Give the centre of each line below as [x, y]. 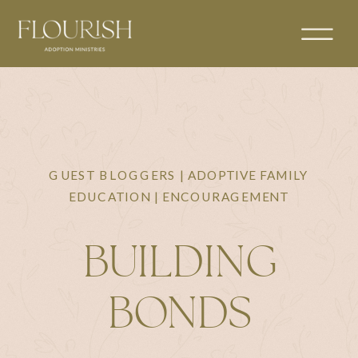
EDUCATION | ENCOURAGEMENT [179, 196]
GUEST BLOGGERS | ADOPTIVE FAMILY [179, 175]
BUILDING [179, 263]
